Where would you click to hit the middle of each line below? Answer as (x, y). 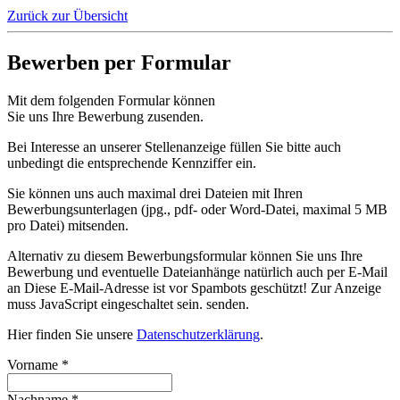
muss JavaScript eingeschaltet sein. (105, 304)
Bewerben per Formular (119, 63)
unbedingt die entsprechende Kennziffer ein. (132, 162)
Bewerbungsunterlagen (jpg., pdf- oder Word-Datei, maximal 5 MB (197, 209)
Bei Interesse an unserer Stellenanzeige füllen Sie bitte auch (174, 146)
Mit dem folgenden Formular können (111, 100)
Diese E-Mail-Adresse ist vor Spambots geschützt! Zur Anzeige (203, 287)
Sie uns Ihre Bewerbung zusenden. (105, 116)
